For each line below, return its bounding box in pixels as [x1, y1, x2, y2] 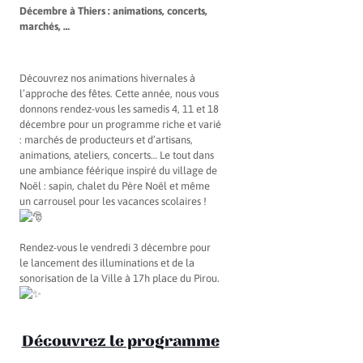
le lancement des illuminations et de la [19, 257, 194, 270]
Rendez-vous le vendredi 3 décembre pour [19, 241, 211, 254]
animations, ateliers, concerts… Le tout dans [19, 149, 214, 162]
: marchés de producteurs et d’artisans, [19, 134, 193, 147]
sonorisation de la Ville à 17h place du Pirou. [19, 272, 220, 285]
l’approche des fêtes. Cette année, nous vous [19, 88, 219, 100]
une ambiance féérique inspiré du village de [19, 164, 217, 177]
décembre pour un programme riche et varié [19, 118, 221, 131]
